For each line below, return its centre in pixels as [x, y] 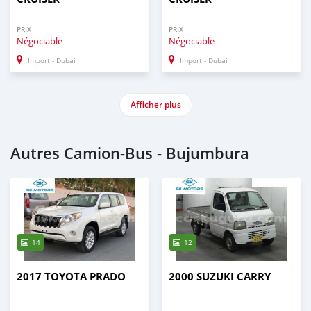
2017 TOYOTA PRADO [71, 276]
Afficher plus [155, 104]
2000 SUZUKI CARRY [220, 276]
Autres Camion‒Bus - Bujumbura [130, 153]
